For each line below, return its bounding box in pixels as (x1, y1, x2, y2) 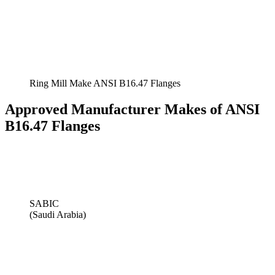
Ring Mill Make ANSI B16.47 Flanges (29, 77, 180, 88)
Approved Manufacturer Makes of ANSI (5, 101, 260, 117)
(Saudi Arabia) (29, 209, 86, 220)
